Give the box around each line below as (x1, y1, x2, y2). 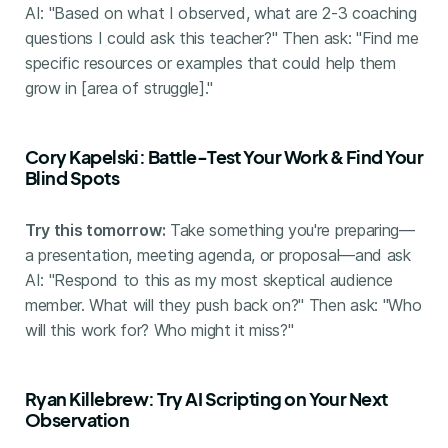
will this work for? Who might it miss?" (24, 319, 294, 340)
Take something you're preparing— (165, 219, 415, 240)
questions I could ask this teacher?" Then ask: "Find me (24, 27, 419, 48)
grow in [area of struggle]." (24, 77, 213, 98)
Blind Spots (24, 165, 120, 189)
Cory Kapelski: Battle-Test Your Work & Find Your (24, 144, 424, 168)
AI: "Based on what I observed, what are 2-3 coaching (24, 2, 417, 23)
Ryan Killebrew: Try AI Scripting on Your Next (24, 386, 388, 410)
